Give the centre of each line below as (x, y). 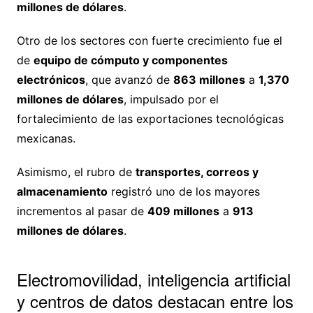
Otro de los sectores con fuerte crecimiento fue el (149, 41)
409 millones (183, 211)
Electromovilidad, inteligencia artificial (153, 279)
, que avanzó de (129, 80)
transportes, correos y (197, 172)
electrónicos (51, 80)
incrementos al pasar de (82, 211)
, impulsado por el (171, 100)
